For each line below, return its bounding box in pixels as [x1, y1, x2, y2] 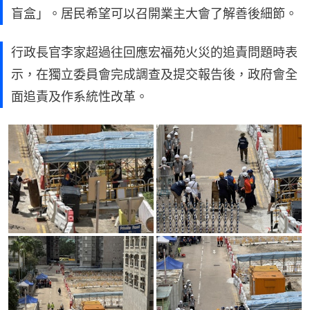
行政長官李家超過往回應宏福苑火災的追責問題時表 [11, 44, 298, 60]
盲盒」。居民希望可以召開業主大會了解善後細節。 [11, 6, 298, 21]
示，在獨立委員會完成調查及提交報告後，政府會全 [11, 66, 298, 82]
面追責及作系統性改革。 [11, 89, 148, 104]
